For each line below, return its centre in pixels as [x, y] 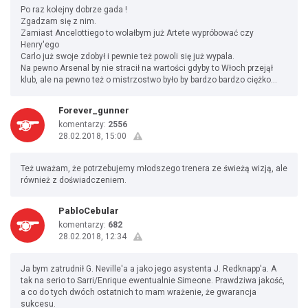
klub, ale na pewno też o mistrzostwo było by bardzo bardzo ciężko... [149, 80]
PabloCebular [89, 211]
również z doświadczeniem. [74, 180]
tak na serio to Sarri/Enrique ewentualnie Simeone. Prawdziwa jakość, [153, 280]
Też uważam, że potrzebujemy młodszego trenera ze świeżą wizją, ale [154, 168]
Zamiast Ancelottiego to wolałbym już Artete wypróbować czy [137, 33]
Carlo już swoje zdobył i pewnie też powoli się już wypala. [128, 56]
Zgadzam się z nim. [58, 21]
